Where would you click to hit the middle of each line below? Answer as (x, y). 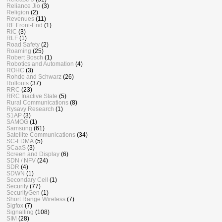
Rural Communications (37, 103)
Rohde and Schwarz (34, 77)
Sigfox (15, 206)
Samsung (19, 128)
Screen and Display (33, 154)
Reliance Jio (23, 6)
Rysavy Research (30, 109)
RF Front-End (25, 25)
